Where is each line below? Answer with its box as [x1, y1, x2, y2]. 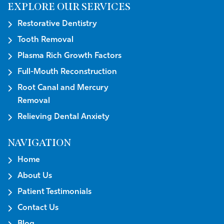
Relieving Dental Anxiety [17, 113, 109, 121]
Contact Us [17, 204, 58, 212]
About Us [17, 172, 52, 180]
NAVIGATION [7, 136, 71, 149]
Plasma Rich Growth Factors [17, 52, 121, 60]
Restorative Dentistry [17, 20, 97, 28]
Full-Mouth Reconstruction [17, 68, 117, 76]
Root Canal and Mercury [17, 84, 108, 92]
